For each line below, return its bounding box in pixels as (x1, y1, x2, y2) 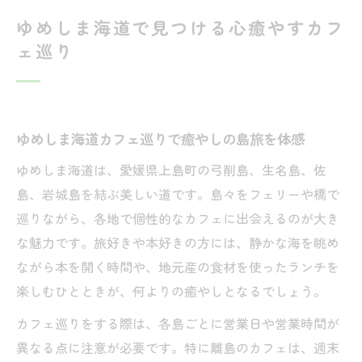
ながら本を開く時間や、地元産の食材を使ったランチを (16, 257, 339, 276)
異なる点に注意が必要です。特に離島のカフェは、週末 (16, 338, 339, 357)
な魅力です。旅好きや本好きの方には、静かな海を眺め (16, 233, 339, 252)
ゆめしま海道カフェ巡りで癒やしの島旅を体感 (16, 128, 305, 149)
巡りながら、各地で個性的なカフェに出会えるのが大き (16, 208, 339, 228)
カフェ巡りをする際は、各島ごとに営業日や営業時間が (16, 314, 339, 333)
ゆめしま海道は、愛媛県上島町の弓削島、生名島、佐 (16, 160, 326, 179)
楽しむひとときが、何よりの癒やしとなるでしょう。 (16, 281, 326, 301)
